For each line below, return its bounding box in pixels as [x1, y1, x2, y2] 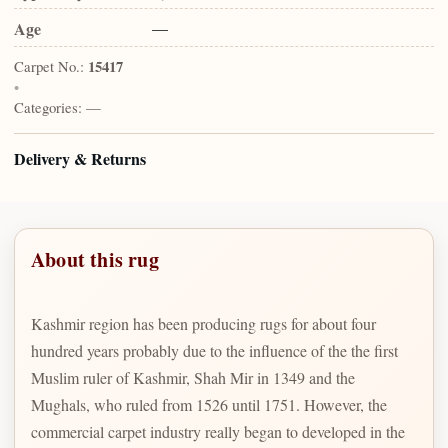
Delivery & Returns [14, 147, 146, 171]
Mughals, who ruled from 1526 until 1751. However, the [31, 393, 387, 415]
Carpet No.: [14, 56, 84, 77]
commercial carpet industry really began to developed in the [31, 420, 405, 442]
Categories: [14, 97, 82, 118]
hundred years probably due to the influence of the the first [31, 339, 398, 361]
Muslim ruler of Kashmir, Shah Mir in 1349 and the [31, 366, 355, 388]
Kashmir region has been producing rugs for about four [31, 312, 376, 334]
